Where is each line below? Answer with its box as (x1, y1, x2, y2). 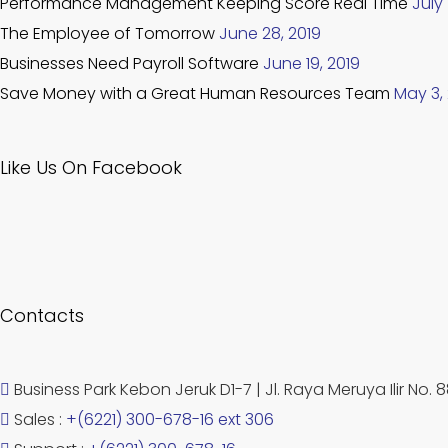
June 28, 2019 (219, 21, 321, 45)
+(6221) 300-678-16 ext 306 (66, 407, 274, 431)
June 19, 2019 (263, 51, 360, 75)
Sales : (10, 407, 66, 431)
